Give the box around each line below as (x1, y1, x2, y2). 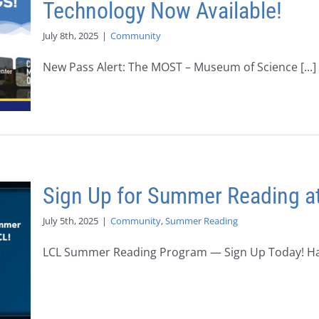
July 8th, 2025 (43, 29, 98, 42)
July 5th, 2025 (43, 214, 98, 227)
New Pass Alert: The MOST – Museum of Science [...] (43, 59, 316, 75)
